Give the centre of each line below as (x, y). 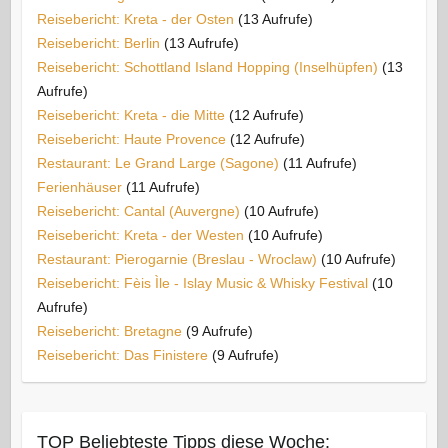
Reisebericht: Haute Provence (131, 138)
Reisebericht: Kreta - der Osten (135, 18)
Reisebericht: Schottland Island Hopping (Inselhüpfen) (207, 66)
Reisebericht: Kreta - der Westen (140, 234)
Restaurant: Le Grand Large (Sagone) (157, 162)
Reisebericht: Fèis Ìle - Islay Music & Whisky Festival (202, 282)
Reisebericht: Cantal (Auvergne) (138, 210)
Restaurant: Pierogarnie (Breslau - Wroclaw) (176, 258)
